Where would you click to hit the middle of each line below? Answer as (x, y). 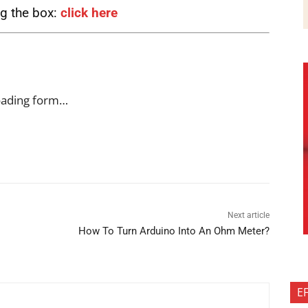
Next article (249, 216)
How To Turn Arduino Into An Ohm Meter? (174, 231)
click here (89, 13)
